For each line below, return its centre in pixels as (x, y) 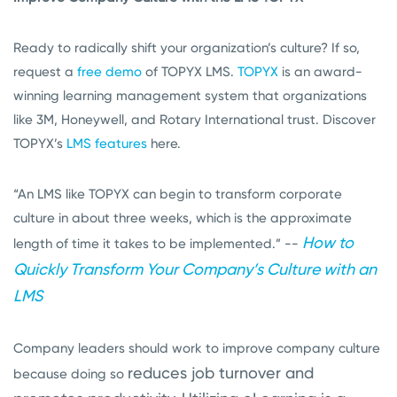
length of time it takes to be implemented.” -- (158, 244)
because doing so (70, 374)
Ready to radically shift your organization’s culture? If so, (187, 48)
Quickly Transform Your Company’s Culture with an (195, 269)
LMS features (107, 144)
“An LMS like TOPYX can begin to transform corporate (178, 195)
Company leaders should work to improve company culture (197, 349)
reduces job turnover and (221, 373)
